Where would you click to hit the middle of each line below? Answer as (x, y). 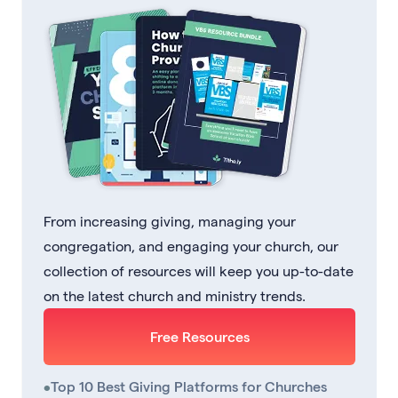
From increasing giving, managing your (170, 221)
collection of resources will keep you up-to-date (199, 271)
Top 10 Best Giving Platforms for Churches (189, 386)
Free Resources (199, 337)
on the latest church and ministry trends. (175, 296)
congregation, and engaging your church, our (191, 246)
